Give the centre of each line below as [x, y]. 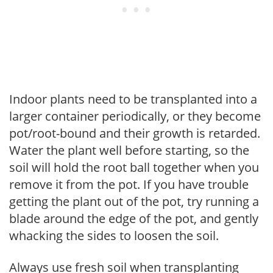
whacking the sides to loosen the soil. [114, 235]
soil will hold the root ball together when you [134, 167]
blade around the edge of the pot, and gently [134, 218]
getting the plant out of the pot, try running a [134, 201]
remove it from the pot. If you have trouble [129, 184]
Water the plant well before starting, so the [129, 150]
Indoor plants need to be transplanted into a [133, 99]
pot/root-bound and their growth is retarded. [135, 133]
